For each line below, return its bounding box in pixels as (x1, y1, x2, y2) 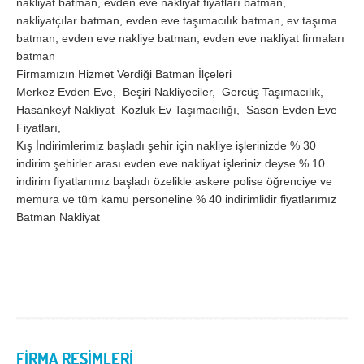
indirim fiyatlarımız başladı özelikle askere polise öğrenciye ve (16, 175, 332, 188)
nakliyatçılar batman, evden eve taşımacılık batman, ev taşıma (16, 14, 337, 28)
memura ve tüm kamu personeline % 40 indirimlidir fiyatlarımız (16, 193, 336, 206)
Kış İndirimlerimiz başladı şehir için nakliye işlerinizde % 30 (16, 139, 316, 153)
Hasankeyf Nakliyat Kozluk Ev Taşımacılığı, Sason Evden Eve (16, 103, 337, 117)
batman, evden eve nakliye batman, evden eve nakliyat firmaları (16, 32, 344, 45)
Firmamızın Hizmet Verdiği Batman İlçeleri (16, 67, 232, 81)
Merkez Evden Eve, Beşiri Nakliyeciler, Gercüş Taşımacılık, (16, 85, 327, 99)
